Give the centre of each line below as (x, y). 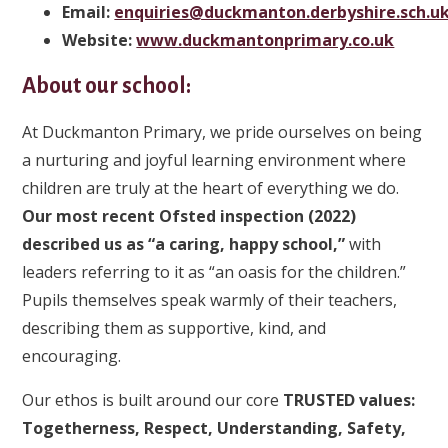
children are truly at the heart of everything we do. (211, 187)
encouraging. (72, 355)
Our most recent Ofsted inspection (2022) (189, 215)
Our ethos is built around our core (153, 399)
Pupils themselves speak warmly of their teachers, (210, 299)
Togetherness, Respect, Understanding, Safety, (214, 427)
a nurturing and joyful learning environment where (214, 159)
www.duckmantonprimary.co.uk (265, 39)
